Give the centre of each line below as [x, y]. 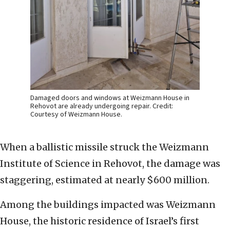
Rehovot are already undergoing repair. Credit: [102, 107]
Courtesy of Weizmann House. [76, 115]
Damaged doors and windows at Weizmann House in [110, 98]
